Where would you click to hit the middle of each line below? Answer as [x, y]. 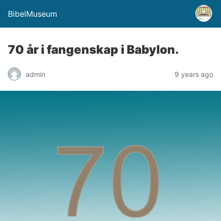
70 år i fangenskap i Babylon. [93, 50]
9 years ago [194, 74]
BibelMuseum [33, 14]
